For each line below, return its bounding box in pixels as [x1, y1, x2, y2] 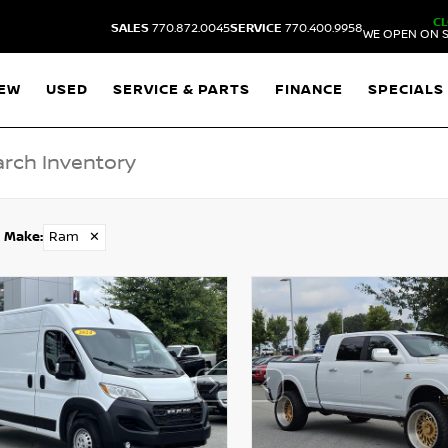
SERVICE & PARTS [113, 81, 251, 98]
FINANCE [275, 81, 344, 98]
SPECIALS [368, 81, 445, 98]
